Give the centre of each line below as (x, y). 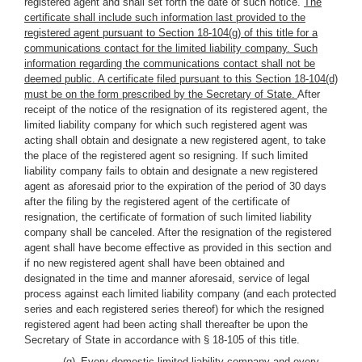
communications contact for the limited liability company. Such (171, 48)
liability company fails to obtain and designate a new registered (171, 171)
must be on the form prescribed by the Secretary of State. (161, 94)
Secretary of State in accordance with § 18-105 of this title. (162, 340)
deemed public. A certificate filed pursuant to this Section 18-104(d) (181, 79)
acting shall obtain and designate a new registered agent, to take (175, 140)
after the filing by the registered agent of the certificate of (157, 202)
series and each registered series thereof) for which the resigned (174, 309)
